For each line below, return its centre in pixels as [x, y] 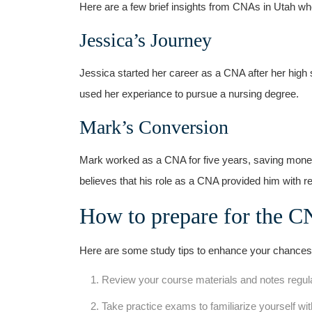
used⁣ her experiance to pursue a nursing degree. [189, 93]
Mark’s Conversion [154, 127]
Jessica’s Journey [146, 40]
